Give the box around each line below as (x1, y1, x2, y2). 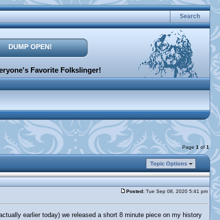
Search (180, 13, 200, 20)
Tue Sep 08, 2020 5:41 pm (144, 189, 208, 194)
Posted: (126, 189, 144, 194)
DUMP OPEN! (8, 43, 52, 51)
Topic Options (150, 161, 187, 166)
